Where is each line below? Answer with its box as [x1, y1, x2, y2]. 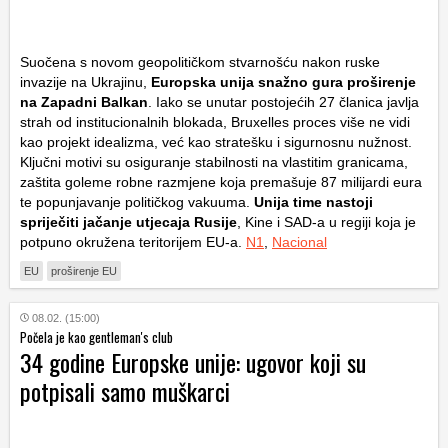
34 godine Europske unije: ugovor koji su [20, 344, 366, 381]
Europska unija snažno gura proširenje [151, 74, 416, 91]
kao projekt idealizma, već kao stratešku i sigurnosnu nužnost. [20, 134, 412, 151]
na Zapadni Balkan [20, 94, 148, 111]
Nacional [272, 234, 327, 251]
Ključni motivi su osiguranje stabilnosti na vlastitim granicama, [20, 154, 408, 171]
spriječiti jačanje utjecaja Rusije [20, 214, 237, 231]
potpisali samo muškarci [20, 373, 230, 410]
